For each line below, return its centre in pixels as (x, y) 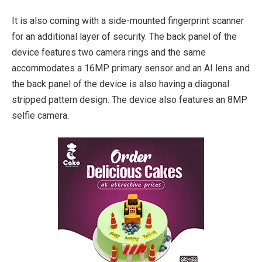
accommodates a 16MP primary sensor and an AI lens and (131, 68)
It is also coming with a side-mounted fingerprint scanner (128, 20)
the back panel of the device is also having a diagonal (120, 84)
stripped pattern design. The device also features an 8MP (130, 99)
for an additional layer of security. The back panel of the (124, 36)
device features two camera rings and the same (109, 52)
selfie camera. (40, 115)
